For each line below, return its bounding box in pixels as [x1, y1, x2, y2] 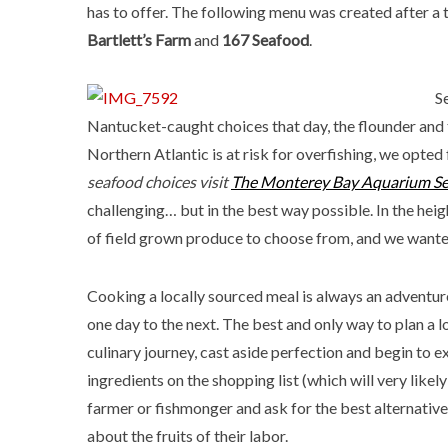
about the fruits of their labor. [87, 426, 288, 445]
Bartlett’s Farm [87, 30, 191, 49]
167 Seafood [222, 30, 309, 49]
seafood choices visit [87, 172, 231, 191]
